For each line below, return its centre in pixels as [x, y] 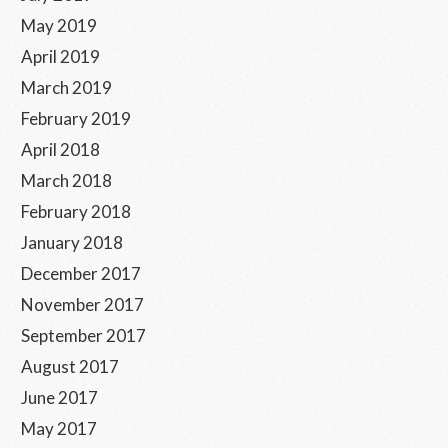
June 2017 [59, 397]
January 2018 [72, 242]
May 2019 [59, 25]
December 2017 [81, 273]
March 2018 [66, 180]
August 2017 [70, 366]
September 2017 [83, 335]
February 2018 [76, 211]
